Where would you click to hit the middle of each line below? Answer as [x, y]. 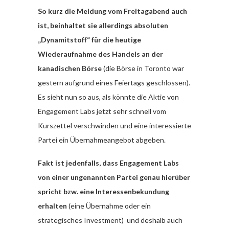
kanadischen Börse [70, 68]
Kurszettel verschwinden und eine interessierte [114, 126]
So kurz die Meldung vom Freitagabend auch [112, 11]
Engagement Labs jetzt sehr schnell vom [102, 111]
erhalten [52, 206]
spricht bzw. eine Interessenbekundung [104, 192]
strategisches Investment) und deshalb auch [110, 220]
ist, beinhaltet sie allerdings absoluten [103, 26]
